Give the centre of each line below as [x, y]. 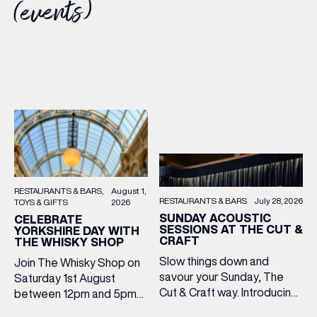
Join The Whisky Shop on [77, 263]
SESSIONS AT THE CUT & [231, 230]
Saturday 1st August [65, 278]
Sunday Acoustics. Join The [229, 308]
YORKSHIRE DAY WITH [77, 231]
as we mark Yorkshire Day [79, 310]
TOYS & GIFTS [41, 202]
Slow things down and [214, 261]
